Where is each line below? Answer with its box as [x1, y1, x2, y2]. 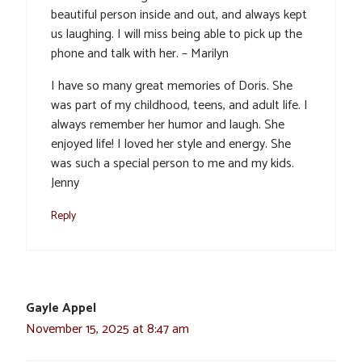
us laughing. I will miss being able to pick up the [51, 23, 302, 46]
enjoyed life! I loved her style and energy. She [51, 133, 291, 156]
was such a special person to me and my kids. [51, 153, 294, 175]
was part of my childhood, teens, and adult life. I [51, 95, 308, 117]
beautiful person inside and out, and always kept [51, 4, 307, 27]
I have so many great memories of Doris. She [51, 75, 293, 98]
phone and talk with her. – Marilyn [51, 43, 229, 65]
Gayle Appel [26, 297, 96, 320]
